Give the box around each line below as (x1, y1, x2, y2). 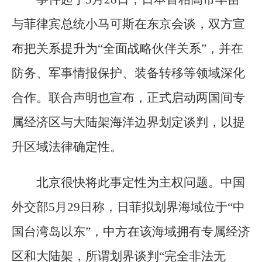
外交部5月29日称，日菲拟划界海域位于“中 (12, 200, 245, 215)
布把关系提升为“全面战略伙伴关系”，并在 (12, 42, 243, 56)
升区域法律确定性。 (12, 140, 122, 154)
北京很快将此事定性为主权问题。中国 (36, 175, 245, 190)
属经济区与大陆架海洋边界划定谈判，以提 (12, 115, 245, 130)
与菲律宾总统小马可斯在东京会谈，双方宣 (12, 17, 245, 32)
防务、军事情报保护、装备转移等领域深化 (12, 66, 245, 81)
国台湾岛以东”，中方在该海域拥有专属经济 (12, 225, 250, 239)
